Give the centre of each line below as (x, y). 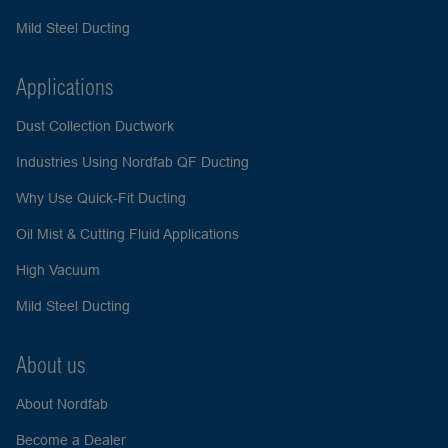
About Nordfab (62, 404)
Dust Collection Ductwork (95, 126)
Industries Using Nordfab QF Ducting (132, 162)
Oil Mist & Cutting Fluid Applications (127, 234)
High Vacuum (58, 270)
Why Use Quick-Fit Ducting (101, 198)
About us (51, 365)
